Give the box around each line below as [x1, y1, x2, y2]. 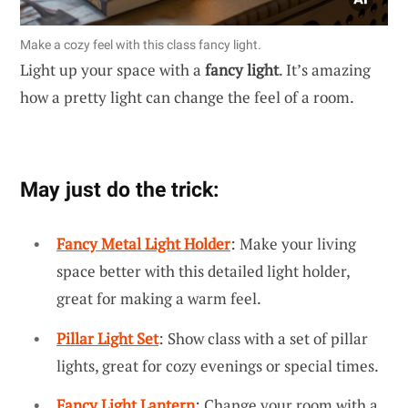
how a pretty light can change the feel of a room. [20, 87, 354, 108]
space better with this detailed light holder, [56, 260, 350, 282]
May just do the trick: [20, 177, 219, 203]
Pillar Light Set [56, 327, 158, 349]
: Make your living [230, 233, 356, 255]
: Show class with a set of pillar [158, 327, 368, 349]
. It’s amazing [279, 59, 371, 81]
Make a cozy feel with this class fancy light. [20, 37, 261, 53]
